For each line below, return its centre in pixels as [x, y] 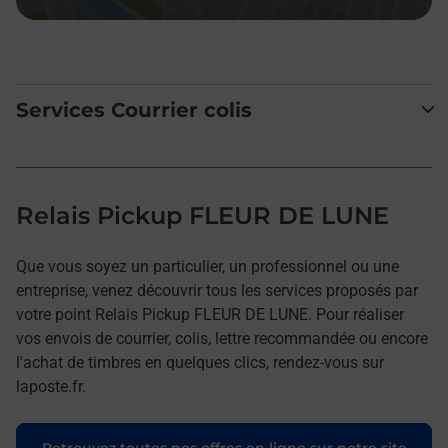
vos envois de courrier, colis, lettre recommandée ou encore [222, 338]
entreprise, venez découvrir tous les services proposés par [217, 290]
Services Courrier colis [134, 109]
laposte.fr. [51, 386]
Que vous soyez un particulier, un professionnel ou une [207, 266]
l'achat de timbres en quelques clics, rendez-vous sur [200, 362]
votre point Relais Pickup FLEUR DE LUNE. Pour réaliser [210, 314]
